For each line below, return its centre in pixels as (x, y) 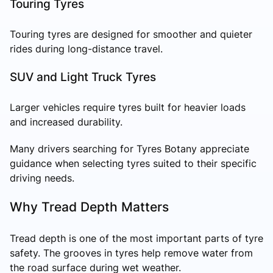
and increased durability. (66, 122)
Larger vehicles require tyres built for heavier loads (128, 107)
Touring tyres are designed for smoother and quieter (131, 34)
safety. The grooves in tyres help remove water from (131, 253)
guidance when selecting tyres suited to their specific (133, 163)
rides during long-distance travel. (86, 48)
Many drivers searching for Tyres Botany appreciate (129, 148)
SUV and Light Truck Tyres (83, 76)
